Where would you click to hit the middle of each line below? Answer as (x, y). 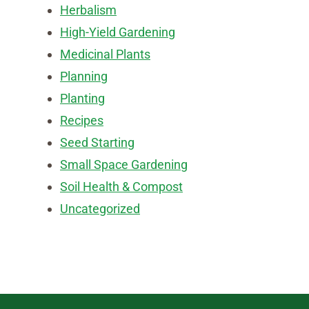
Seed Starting (97, 142)
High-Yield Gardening (118, 32)
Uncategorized (100, 209)
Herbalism (88, 10)
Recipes (82, 120)
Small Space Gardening (124, 165)
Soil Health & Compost (121, 187)
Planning (84, 76)
